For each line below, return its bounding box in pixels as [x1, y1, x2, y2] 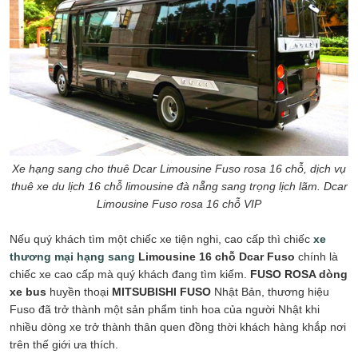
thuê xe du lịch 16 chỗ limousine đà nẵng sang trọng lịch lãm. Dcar [10, 180, 348, 193]
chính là [295, 250, 338, 264]
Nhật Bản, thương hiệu [214, 285, 329, 299]
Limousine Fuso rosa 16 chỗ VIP [97, 197, 261, 211]
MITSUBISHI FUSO [109, 285, 214, 299]
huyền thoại [50, 285, 109, 299]
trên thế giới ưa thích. [10, 338, 118, 352]
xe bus [10, 285, 50, 299]
